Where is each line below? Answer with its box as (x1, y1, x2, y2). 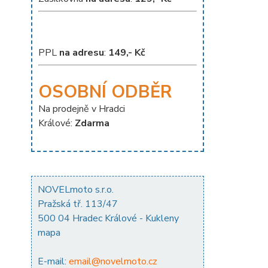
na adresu (59, 45, 104, 59)
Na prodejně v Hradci (38, 102, 125, 115)
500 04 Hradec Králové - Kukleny (38, 211, 179, 225)
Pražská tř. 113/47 (38, 197, 118, 211)
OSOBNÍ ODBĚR (38, 80, 172, 103)
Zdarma (72, 116, 109, 130)
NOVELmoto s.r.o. (38, 182, 114, 196)
